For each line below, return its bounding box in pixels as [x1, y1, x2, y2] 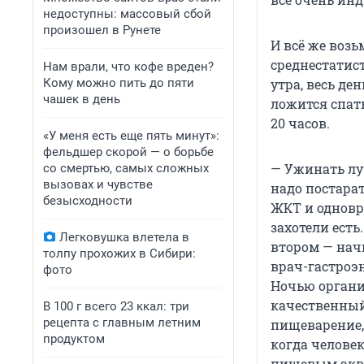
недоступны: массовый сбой [43, 6, 211, 21]
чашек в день [43, 92, 120, 106]
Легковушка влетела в [59, 230, 189, 245]
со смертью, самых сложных [43, 161, 209, 175]
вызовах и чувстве [43, 177, 153, 192]
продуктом [43, 331, 105, 346]
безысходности [43, 193, 132, 208]
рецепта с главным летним [43, 315, 201, 330]
